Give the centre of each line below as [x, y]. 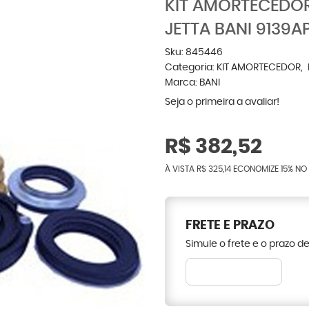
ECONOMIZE [256, 169]
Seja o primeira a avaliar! [222, 102]
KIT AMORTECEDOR [259, 68]
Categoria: [190, 68]
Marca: [182, 83]
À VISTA [181, 169]
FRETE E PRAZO [230, 226]
